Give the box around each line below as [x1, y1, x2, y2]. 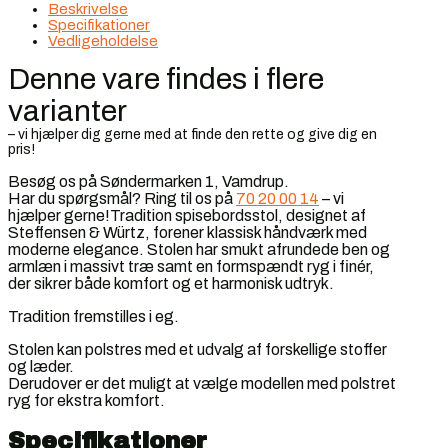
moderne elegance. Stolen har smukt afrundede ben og [8, 240, 390, 258]
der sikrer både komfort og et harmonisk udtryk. [8, 274, 334, 292]
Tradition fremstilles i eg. [8, 307, 179, 325]
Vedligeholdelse [48, 32, 158, 49]
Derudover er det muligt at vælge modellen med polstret [8, 374, 396, 392]
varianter [8, 94, 127, 127]
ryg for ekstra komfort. [8, 391, 165, 409]
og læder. [8, 357, 74, 375]
